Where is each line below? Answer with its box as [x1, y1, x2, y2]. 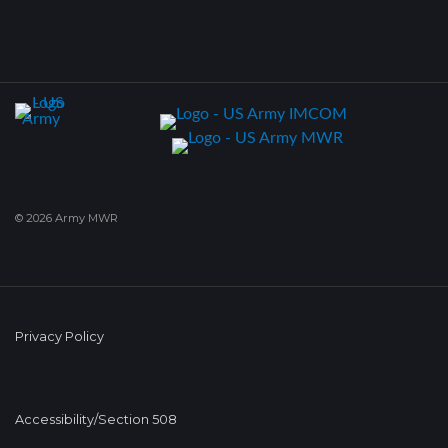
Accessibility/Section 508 [15, 411, 177, 427]
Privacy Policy [15, 328, 104, 344]
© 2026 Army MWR [15, 210, 118, 225]
